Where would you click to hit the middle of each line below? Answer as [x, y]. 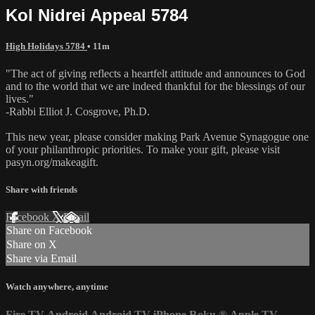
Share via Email [41, 259]
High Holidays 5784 [46, 46]
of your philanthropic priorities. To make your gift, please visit [143, 149]
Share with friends [41, 190]
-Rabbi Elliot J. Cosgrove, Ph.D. [78, 111]
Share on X [32, 245]
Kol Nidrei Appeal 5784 [97, 15]
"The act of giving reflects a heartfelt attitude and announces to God [155, 73]
